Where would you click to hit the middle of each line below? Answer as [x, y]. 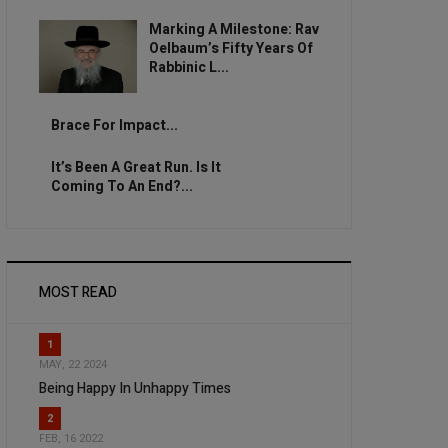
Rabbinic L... [188, 68]
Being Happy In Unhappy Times [135, 388]
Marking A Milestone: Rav [233, 30]
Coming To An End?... [121, 186]
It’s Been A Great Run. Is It [135, 167]
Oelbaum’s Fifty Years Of [230, 49]
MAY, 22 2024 [73, 364]
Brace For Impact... [114, 125]
